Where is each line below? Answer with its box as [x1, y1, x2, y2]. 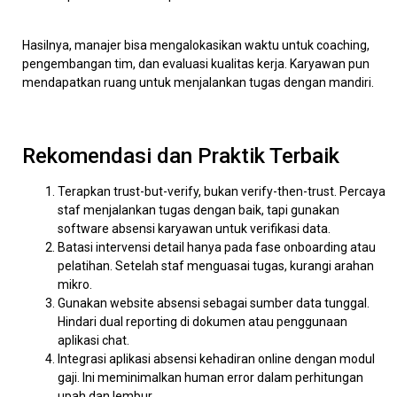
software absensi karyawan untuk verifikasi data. [58, 221, 331, 236]
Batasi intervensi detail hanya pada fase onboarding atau [58, 239, 376, 254]
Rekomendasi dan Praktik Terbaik [22, 143, 339, 168]
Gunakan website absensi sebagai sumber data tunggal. [58, 295, 370, 310]
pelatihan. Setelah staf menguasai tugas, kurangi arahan [58, 258, 374, 273]
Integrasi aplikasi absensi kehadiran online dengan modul [58, 351, 375, 366]
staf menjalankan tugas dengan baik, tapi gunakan [58, 202, 339, 217]
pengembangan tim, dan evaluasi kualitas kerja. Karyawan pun [22, 56, 370, 71]
